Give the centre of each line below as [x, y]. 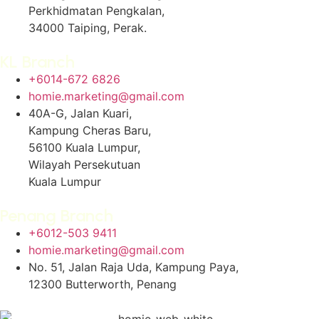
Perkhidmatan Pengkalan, [100, 10]
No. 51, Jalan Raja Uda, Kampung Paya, [134, 267]
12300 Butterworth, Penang [103, 284]
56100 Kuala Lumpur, [84, 147]
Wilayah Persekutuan [84, 164]
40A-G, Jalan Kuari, [80, 113]
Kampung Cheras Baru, [90, 130]
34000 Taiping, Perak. [88, 27]
